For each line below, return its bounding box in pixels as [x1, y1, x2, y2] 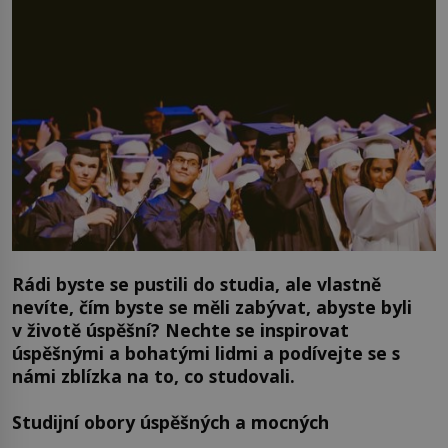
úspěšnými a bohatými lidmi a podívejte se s [12, 341, 400, 366]
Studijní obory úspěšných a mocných [12, 409, 329, 434]
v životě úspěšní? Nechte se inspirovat [12, 318, 349, 343]
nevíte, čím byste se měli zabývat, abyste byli [12, 295, 412, 320]
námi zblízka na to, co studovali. [12, 364, 295, 389]
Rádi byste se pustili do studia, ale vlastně [12, 272, 381, 297]
